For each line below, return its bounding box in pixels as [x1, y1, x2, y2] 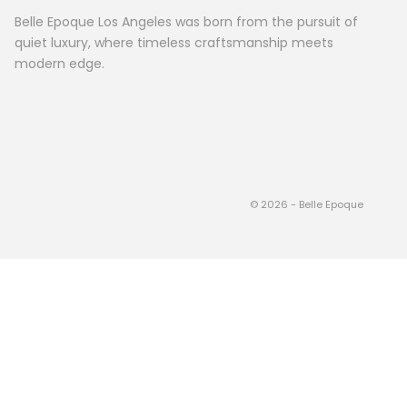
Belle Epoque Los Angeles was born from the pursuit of [14, 12, 358, 31]
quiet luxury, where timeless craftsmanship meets [14, 33, 333, 52]
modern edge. [14, 54, 104, 73]
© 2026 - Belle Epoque [250, 197, 363, 212]
